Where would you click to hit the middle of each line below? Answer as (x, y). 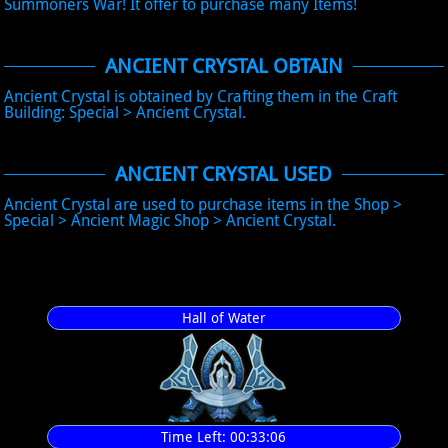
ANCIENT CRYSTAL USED (224, 173)
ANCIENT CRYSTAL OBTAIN (223, 65)
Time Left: (196, 436)
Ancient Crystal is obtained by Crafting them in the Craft (201, 96)
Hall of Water (223, 317)
